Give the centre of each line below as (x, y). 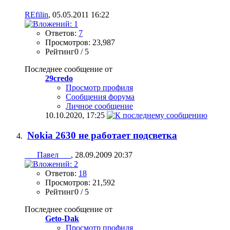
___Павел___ (48, 155)
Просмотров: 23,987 (80, 42)
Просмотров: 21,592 (80, 183)
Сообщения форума (100, 97)
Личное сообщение (99, 106)
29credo (59, 78)
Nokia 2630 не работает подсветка (102, 135)
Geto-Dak (62, 219)
